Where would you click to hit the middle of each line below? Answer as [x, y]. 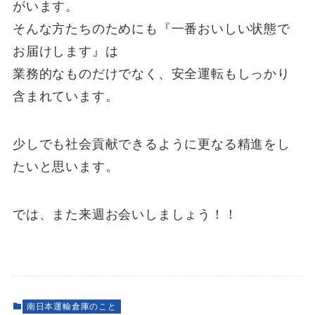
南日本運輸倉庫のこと [71, 306]
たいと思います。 [65, 166]
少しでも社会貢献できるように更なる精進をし [151, 144]
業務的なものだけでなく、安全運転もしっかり [151, 74]
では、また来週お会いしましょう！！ [125, 214]
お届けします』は [65, 52]
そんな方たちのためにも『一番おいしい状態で [151, 29]
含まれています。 [65, 97]
